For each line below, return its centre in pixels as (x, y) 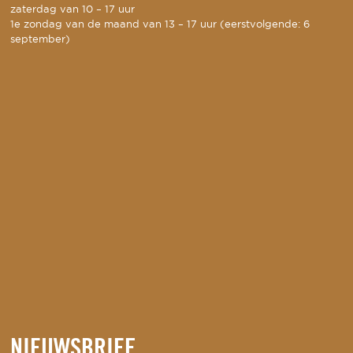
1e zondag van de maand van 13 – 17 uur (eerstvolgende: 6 (160, 25)
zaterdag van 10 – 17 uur (73, 10)
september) (41, 40)
